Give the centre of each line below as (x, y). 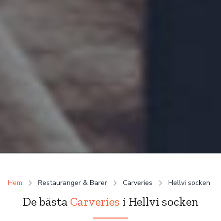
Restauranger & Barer (73, 183)
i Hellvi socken (159, 202)
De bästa (46, 202)
